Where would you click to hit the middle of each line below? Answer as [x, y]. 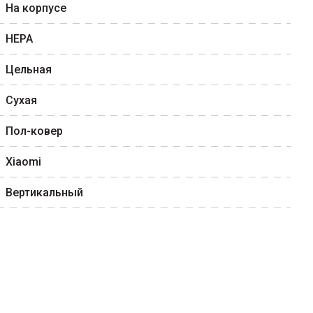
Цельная [29, 70]
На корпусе [36, 8]
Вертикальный [44, 192]
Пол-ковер [34, 131]
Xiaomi [23, 162]
